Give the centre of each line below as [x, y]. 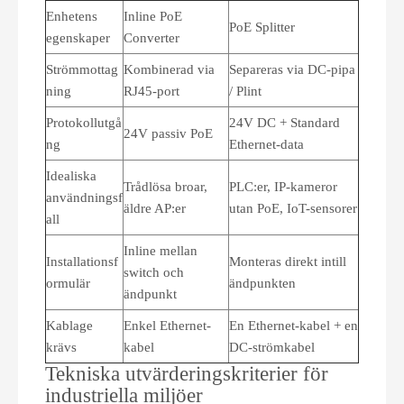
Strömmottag [82, 69]
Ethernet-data [266, 144]
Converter [151, 38]
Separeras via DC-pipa [292, 69]
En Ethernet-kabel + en [294, 326]
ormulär [68, 283]
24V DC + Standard [285, 123]
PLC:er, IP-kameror [283, 187]
